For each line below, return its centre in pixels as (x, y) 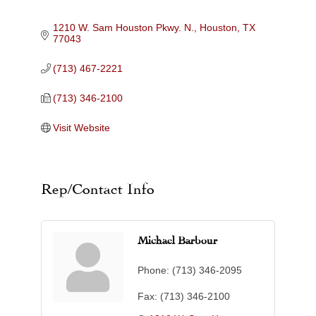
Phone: (153, 271)
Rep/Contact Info (97, 187)
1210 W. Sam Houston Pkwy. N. (124, 28)
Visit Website (82, 128)
